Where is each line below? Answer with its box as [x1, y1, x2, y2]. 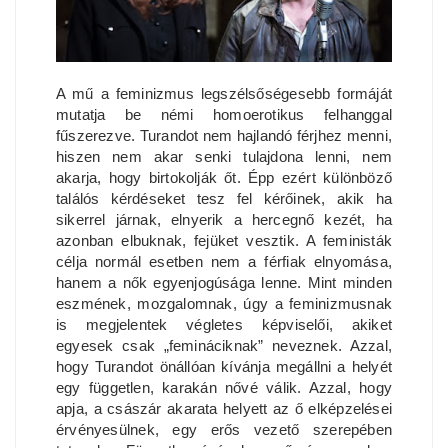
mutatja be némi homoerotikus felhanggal [56, 105, 392, 123]
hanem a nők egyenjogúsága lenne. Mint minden [56, 273, 392, 291]
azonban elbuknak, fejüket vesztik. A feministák [56, 231, 392, 249]
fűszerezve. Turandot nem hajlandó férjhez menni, [56, 126, 392, 144]
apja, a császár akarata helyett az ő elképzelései [56, 399, 392, 417]
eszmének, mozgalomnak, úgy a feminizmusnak [56, 294, 392, 312]
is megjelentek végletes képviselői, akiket [56, 315, 392, 333]
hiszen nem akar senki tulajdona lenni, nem [56, 147, 392, 165]
